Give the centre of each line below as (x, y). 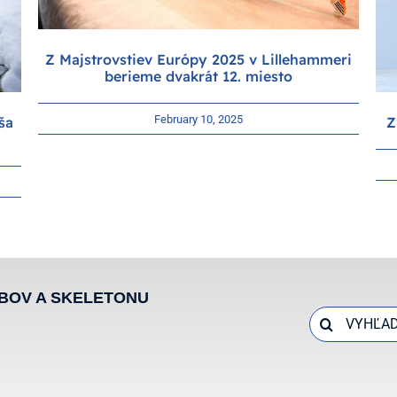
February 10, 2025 (198, 119)
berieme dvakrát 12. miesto (198, 77)
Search (330, 317)
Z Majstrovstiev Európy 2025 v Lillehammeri (198, 60)
